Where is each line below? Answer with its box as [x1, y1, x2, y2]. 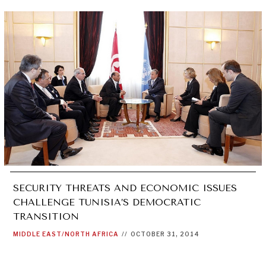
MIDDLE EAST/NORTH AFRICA [12, 230, 119, 238]
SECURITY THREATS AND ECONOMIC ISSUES [12, 182, 237, 194]
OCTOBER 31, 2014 [130, 230, 199, 238]
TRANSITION [12, 211, 79, 223]
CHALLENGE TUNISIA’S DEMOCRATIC [12, 197, 201, 208]
